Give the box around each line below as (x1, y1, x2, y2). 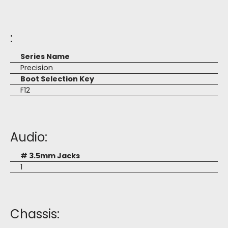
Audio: (10, 129, 47, 146)
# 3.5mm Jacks (20, 151, 80, 161)
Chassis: (10, 206, 60, 222)
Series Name (20, 51, 70, 62)
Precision (20, 63, 53, 73)
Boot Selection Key (20, 74, 94, 84)
